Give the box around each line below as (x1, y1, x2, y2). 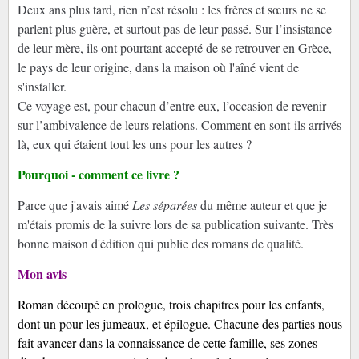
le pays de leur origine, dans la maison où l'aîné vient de (17, 58, 299, 76)
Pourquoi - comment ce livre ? (17, 165, 179, 184)
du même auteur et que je (196, 196, 327, 214)
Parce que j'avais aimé (17, 196, 129, 214)
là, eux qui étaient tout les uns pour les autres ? (17, 135, 252, 153)
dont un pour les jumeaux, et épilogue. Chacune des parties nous (17, 315, 342, 333)
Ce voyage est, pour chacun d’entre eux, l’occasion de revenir (17, 97, 326, 115)
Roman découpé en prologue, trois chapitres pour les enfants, (17, 296, 325, 313)
